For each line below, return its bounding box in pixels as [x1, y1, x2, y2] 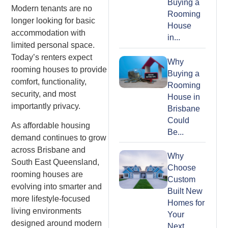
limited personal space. [11, 40, 95, 49]
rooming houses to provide [11, 65, 107, 74]
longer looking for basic [11, 16, 96, 25]
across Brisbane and [11, 146, 86, 155]
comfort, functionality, [11, 77, 87, 86]
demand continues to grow [11, 133, 107, 142]
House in [167, 92, 200, 101]
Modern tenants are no [11, 4, 93, 13]
